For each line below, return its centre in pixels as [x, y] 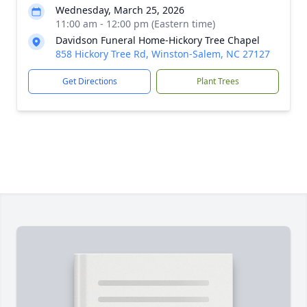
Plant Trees [218, 81]
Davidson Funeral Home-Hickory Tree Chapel [158, 40]
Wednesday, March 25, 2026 [120, 10]
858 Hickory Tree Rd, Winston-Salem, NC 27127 [163, 54]
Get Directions [89, 81]
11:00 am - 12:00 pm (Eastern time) [135, 24]
